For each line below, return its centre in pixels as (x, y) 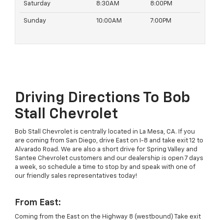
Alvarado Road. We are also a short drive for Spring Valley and (106, 150)
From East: (38, 203)
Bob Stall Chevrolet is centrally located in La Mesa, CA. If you (105, 132)
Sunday (35, 21)
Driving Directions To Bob (102, 98)
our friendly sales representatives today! (76, 176)
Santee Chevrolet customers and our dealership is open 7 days (109, 159)
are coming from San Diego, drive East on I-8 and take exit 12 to (109, 141)
